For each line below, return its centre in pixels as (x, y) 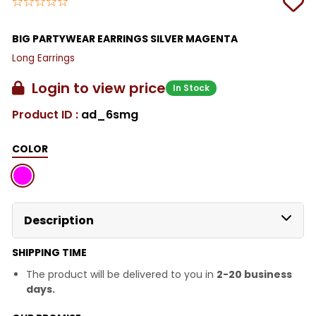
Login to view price (95, 88)
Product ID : (47, 114)
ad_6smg (110, 114)
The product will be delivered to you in (121, 274)
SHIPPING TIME (49, 252)
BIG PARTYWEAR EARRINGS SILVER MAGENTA (125, 38)
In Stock (191, 87)
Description (59, 220)
